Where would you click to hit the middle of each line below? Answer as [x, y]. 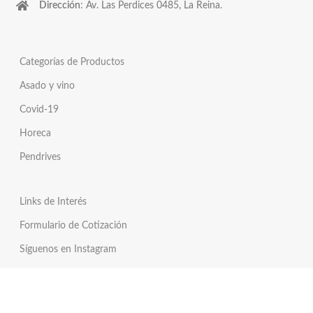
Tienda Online [49, 297]
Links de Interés [53, 202]
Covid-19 [39, 110]
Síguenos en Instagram [68, 250]
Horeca [35, 134]
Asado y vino [47, 86]
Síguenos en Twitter [62, 274]
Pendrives [40, 158]
